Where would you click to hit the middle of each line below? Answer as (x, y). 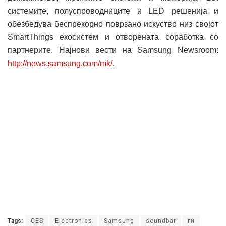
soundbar (161, 221)
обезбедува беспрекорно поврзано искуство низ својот (113, 24)
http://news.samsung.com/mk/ (60, 63)
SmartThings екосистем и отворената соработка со (113, 37)
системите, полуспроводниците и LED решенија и (113, 11)
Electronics (74, 221)
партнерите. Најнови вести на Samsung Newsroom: (113, 50)
